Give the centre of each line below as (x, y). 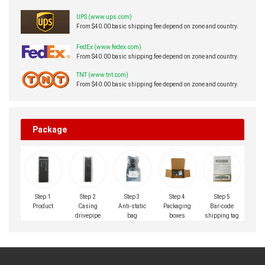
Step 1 (43, 197)
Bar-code (222, 206)
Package (50, 130)
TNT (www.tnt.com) (102, 75)
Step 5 (222, 197)
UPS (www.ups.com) (104, 17)
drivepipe (88, 216)
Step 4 (177, 197)
